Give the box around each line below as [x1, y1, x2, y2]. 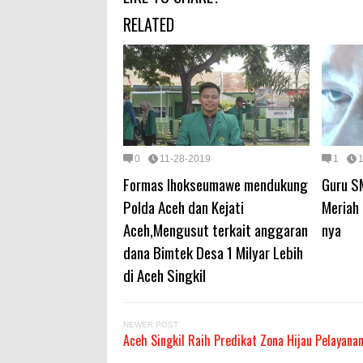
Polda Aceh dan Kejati [123, 194, 244, 218]
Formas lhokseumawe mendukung [123, 172, 308, 195]
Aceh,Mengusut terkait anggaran [123, 217, 308, 241]
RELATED [123, 12, 174, 37]
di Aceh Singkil [123, 263, 206, 286]
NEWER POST [123, 319, 178, 329]
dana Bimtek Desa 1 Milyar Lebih [123, 240, 303, 263]
